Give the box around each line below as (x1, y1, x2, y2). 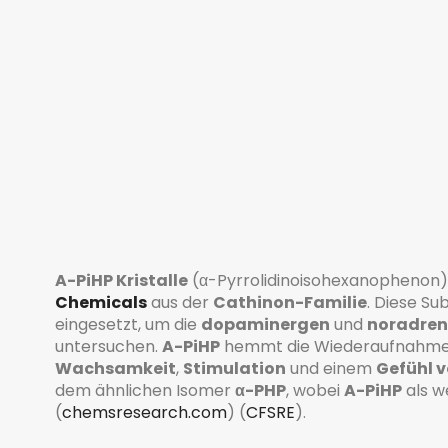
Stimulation (183, 356, 286, 380)
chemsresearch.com (62, 400, 227, 424)
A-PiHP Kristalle (55, 268, 188, 292)
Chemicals (55, 290, 147, 314)
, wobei (286, 378, 344, 402)
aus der (147, 290, 213, 314)
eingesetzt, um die (55, 312, 201, 336)
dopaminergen (201, 312, 330, 336)
